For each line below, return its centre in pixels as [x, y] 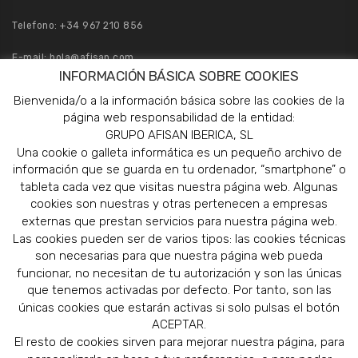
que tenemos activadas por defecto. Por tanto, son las [179, 290]
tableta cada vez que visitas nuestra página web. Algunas [179, 187]
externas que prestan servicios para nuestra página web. [179, 221]
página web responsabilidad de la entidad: [179, 118]
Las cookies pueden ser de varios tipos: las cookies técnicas [179, 239]
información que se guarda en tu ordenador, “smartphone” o [179, 170]
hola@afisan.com [92, 57]
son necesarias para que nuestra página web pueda [179, 256]
